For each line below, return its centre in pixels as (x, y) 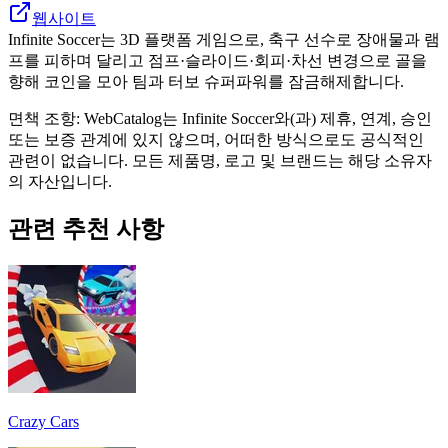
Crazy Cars (43, 421)
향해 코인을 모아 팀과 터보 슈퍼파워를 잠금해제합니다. (206, 81)
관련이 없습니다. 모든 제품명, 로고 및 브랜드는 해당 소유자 (220, 160)
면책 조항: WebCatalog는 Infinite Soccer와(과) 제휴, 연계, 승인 (220, 118)
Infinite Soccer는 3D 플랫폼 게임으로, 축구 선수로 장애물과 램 (224, 39)
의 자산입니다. (60, 181)
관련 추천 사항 (86, 228)
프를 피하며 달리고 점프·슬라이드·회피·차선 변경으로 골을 (217, 60)
